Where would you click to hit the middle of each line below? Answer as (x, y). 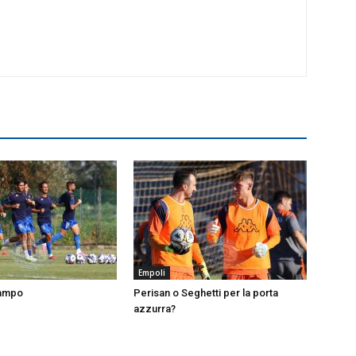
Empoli (152, 273)
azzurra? (155, 309)
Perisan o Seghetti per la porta (206, 293)
